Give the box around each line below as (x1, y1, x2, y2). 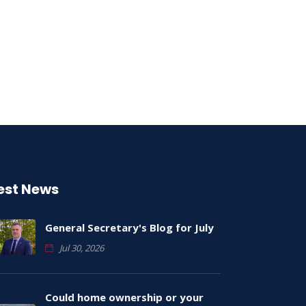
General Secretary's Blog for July (45, 220, 214, 234)
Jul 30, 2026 (57, 241, 105, 254)
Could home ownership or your (45, 290, 204, 305)
